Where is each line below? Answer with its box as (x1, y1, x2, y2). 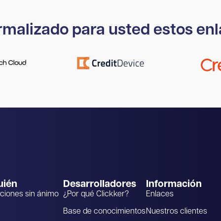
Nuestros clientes (146, 208, 207, 216)
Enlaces (146, 190, 174, 199)
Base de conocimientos (63, 208, 146, 216)
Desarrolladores (63, 180, 136, 190)
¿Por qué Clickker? (63, 190, 129, 199)
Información (146, 180, 202, 190)
